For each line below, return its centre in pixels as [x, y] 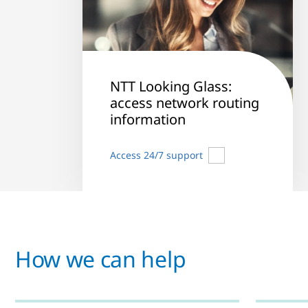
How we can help [101, 259]
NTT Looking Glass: [171, 87]
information [148, 120]
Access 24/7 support [156, 155]
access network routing [185, 103]
